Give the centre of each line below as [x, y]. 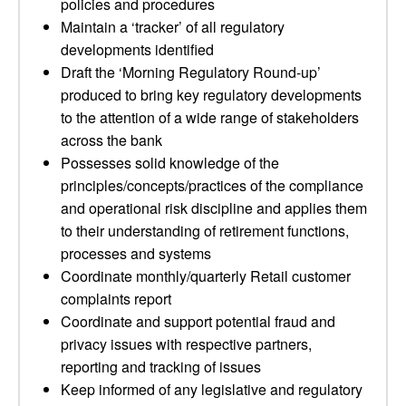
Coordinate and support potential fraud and [198, 321]
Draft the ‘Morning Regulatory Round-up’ [191, 72]
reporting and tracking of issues [161, 367]
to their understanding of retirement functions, [205, 231]
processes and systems [136, 253]
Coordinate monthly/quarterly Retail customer [206, 276]
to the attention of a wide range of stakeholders [210, 117]
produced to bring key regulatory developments [211, 95]
